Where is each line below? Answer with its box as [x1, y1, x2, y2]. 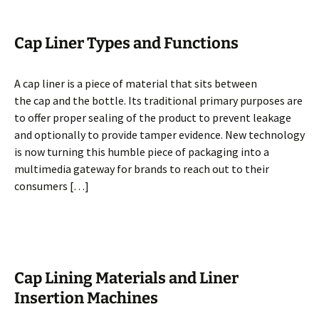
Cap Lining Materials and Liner [14, 268, 239, 288]
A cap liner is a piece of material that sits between [14, 76, 257, 90]
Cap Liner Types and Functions [14, 33, 239, 53]
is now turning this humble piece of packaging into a [14, 145, 269, 159]
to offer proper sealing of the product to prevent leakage [14, 110, 291, 125]
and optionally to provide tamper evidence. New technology [14, 127, 305, 142]
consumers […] [14, 179, 89, 193]
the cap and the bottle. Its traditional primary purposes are [14, 93, 303, 108]
